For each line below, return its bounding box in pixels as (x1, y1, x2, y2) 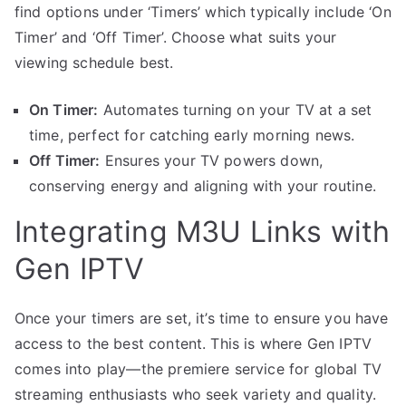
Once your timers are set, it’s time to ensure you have (14, 308, 389, 327)
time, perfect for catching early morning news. (29, 125, 355, 144)
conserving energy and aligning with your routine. (29, 176, 376, 195)
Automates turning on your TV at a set (98, 100, 372, 119)
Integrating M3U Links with (14, 213, 391, 249)
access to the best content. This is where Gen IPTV (14, 333, 372, 353)
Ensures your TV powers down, (100, 150, 324, 169)
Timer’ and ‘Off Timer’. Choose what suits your (14, 27, 337, 46)
